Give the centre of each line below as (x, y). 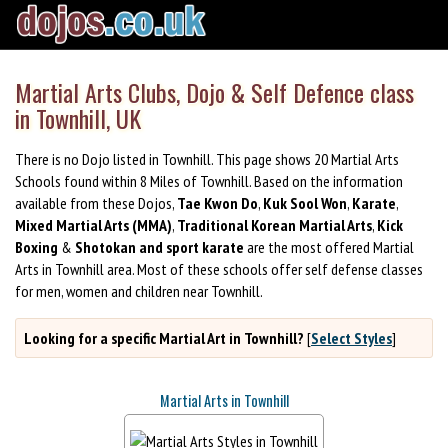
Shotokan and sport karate (159, 246)
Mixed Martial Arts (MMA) (93, 224)
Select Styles (351, 337)
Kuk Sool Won (305, 202)
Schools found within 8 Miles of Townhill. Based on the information (209, 180)
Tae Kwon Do (217, 202)
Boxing (36, 246)
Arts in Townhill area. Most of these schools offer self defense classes (219, 268)
